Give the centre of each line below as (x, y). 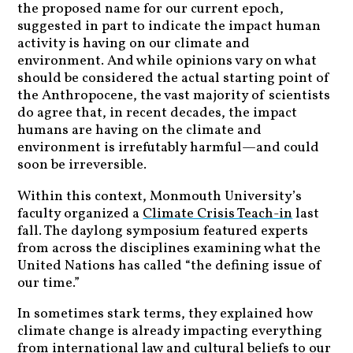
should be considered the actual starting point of (174, 79)
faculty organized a (80, 214)
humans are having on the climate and (140, 131)
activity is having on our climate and (134, 44)
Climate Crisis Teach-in (218, 214)
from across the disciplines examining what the (169, 248)
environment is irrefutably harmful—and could (169, 148)
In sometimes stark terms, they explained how (165, 314)
